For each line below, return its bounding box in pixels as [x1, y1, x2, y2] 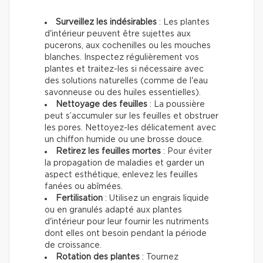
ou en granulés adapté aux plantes [45, 206, 182, 215]
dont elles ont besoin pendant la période [45, 230, 207, 238]
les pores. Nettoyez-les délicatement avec [45, 124, 216, 133]
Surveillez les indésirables [56, 18, 157, 27]
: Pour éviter [161, 147, 212, 156]
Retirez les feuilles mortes [56, 147, 161, 156]
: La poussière [147, 100, 205, 109]
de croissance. [45, 241, 102, 250]
